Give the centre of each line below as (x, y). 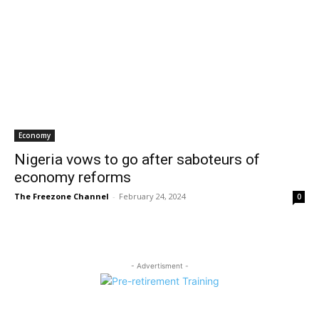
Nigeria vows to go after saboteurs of (137, 159)
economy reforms (73, 177)
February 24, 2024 (152, 196)
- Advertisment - (159, 266)
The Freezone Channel (62, 196)
